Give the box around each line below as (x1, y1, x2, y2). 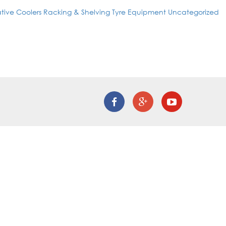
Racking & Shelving (43, 7, 110, 17)
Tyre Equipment (112, 7, 166, 17)
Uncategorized (168, 7, 219, 17)
